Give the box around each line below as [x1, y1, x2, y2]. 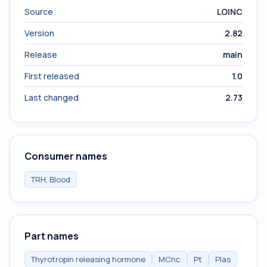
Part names [24, 229, 79, 243]
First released [24, 70, 79, 82]
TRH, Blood [31, 174, 70, 185]
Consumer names [24, 150, 107, 163]
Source [24, 6, 53, 17]
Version [24, 27, 54, 39]
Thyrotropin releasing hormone [31, 254, 145, 265]
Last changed [24, 92, 79, 103]
